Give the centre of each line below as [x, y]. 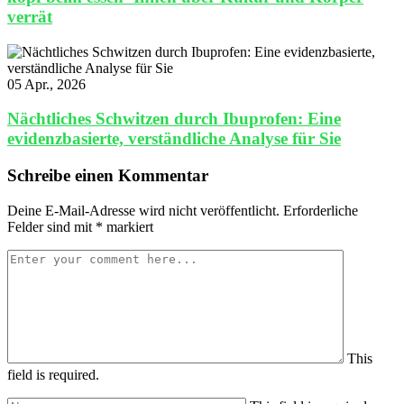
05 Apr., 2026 [46, 84]
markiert [128, 226]
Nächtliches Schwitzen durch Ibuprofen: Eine [174, 119]
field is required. [53, 374]
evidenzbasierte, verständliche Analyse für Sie [174, 139]
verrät [30, 16]
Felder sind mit [51, 226]
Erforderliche [321, 210]
